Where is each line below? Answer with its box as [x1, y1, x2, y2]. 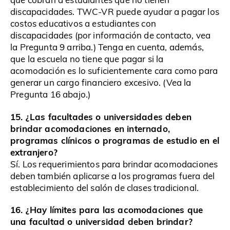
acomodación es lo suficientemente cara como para [10, 65, 218, 77]
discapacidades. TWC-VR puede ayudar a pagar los [10, 6, 219, 18]
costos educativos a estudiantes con [10, 17, 156, 30]
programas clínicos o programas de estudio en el [10, 133, 219, 146]
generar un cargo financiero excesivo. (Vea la [10, 76, 191, 89]
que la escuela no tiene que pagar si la [10, 53, 164, 65]
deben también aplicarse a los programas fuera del [10, 169, 215, 182]
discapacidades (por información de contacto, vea [10, 29, 211, 42]
